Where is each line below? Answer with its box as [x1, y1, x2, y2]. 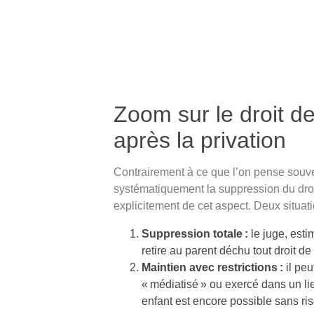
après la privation [114, 127, 286, 153]
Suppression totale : [142, 227, 248, 240]
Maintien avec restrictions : [142, 261, 283, 273]
